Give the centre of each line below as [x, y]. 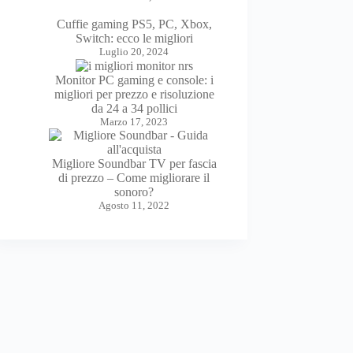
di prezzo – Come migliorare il [134, 178]
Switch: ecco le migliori [134, 38]
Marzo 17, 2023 [134, 122]
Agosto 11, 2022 [134, 206]
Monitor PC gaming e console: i [134, 80]
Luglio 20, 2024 [134, 51]
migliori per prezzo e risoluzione [134, 95]
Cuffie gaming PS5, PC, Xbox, [134, 24]
